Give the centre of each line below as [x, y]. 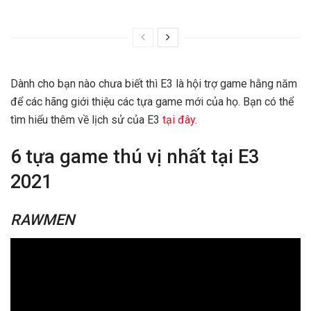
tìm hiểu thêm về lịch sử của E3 [86, 119]
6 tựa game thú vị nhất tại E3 [135, 157]
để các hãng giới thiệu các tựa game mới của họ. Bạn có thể [152, 101]
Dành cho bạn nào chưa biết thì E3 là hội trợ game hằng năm [154, 83]
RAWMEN [42, 220]
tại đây [179, 119]
